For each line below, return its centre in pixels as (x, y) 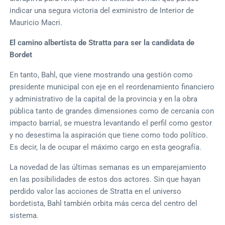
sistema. (24, 215)
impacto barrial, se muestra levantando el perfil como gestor (111, 123)
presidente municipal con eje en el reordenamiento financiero (112, 87)
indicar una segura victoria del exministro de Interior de (102, 10)
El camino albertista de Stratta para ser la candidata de (102, 42)
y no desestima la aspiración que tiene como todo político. (109, 135)
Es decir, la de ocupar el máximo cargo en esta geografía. (106, 147)
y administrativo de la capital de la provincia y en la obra (104, 99)
